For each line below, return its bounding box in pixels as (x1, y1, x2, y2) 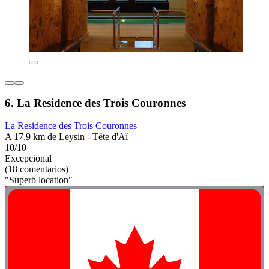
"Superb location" (5, 175, 73, 186)
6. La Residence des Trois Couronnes (5, 96, 186, 109)
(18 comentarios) (5, 164, 68, 175)
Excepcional (5, 153, 52, 164)
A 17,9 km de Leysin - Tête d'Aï (5, 131, 128, 142)
